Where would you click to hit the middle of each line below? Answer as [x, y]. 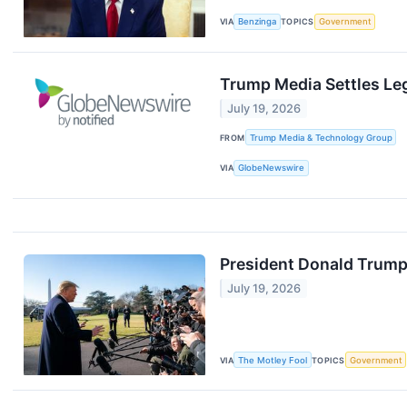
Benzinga [258, 22]
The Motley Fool [273, 360]
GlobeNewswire [272, 168]
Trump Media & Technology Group [321, 137]
